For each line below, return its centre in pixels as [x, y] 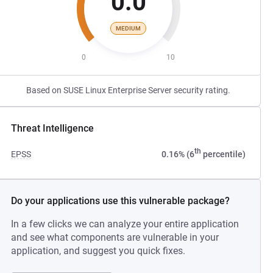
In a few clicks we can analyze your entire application [125, 224]
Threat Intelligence [53, 128]
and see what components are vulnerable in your [115, 237]
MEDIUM [129, 28]
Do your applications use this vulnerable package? [121, 201]
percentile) [223, 154]
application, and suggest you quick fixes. [98, 251]
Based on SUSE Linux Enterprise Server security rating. [129, 90]
